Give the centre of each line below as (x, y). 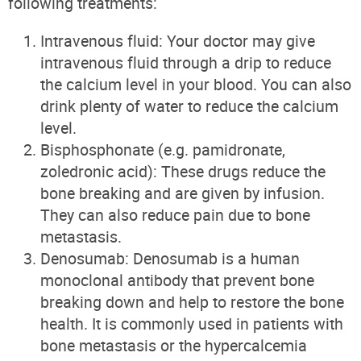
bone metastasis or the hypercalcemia (174, 345)
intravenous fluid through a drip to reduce (186, 62)
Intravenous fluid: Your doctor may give (178, 40)
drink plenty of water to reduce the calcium (189, 106)
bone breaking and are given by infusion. (183, 193)
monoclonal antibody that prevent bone (177, 280)
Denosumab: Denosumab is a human (170, 258)
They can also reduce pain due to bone (175, 214)
